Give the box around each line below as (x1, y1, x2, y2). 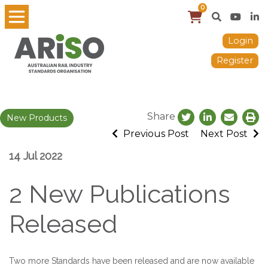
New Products (7, 112, 67, 123)
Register (217, 55, 253, 66)
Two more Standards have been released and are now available (9, 255, 254, 266)
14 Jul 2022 (9, 149, 62, 162)
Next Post (200, 127, 250, 139)
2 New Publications (9, 179, 230, 209)
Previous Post (121, 127, 189, 139)
